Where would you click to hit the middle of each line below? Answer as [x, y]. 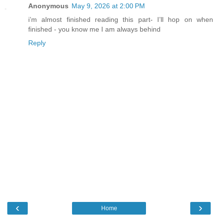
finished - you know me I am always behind [94, 29]
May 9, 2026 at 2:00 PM [108, 6]
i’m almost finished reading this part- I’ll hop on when [121, 19]
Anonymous [48, 6]
